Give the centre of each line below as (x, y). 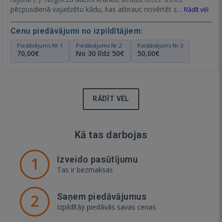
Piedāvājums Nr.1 (40, 45)
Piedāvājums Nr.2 (99, 45)
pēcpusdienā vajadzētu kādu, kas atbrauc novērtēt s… (96, 9)
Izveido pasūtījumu (98, 159)
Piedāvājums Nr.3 (160, 45)
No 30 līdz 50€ (100, 53)
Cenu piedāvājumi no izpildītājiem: (77, 31)
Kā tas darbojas (111, 135)
